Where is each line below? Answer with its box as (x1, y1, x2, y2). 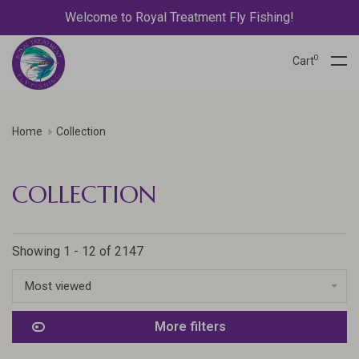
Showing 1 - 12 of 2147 (12, 244, 143, 259)
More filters (154, 319, 226, 334)
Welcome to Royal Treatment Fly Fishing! (65, 10, 294, 25)
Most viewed (25, 279, 91, 293)
